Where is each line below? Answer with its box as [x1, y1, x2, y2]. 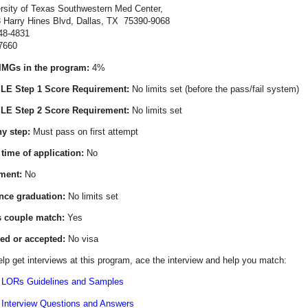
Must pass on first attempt [30, 126, 138, 137]
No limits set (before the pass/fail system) [129, 83, 299, 94]
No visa [65, 234, 98, 245]
